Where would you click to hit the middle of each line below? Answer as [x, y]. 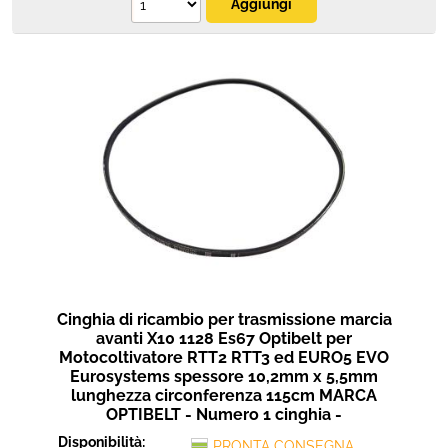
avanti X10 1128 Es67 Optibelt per [224, 338]
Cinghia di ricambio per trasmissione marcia [224, 319]
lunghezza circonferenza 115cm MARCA [224, 395]
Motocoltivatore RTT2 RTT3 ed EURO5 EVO [224, 357]
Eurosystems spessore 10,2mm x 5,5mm [224, 376]
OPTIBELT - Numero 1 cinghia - [224, 414]
